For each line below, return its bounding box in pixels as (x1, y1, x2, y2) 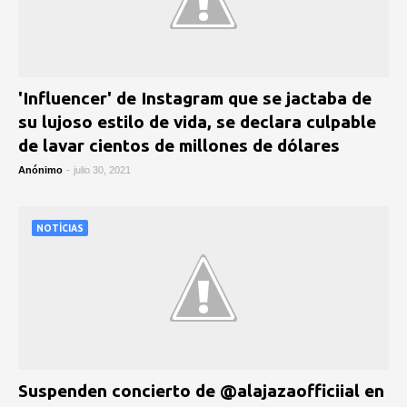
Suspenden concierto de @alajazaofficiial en (18, 381, 384, 401)
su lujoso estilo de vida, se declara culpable (18, 112, 376, 132)
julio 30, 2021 (74, 164, 131, 175)
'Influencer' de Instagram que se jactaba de (18, 88, 372, 108)
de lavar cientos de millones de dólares (18, 135, 340, 155)
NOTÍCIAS (36, 223, 84, 233)
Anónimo (18, 164, 63, 175)
